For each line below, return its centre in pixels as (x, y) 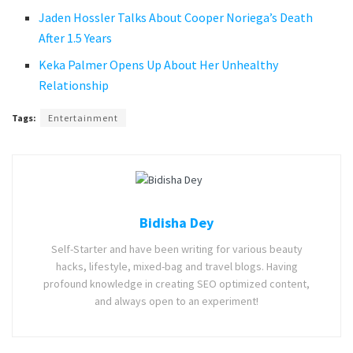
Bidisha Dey (176, 223)
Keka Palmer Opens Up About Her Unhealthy (159, 64)
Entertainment (83, 117)
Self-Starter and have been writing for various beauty (176, 249)
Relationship (74, 85)
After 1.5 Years (76, 37)
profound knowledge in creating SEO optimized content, (176, 284)
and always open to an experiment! (176, 301)
